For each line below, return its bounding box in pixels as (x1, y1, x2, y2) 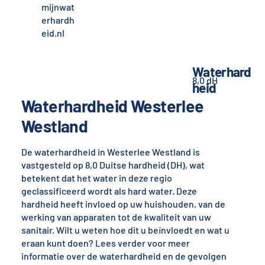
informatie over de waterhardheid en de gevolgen (21, 250, 227, 262)
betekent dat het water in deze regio (21, 172, 172, 184)
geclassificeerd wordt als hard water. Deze (21, 185, 197, 197)
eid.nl (41, 27, 65, 38)
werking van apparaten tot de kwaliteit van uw (21, 211, 211, 223)
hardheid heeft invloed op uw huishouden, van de (21, 198, 225, 210)
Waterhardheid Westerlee (21, 96, 204, 117)
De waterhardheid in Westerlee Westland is (21, 146, 200, 158)
